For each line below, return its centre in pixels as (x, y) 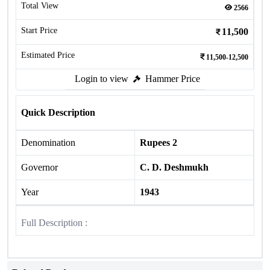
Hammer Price (173, 79)
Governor (39, 167)
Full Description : (54, 223)
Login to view (102, 79)
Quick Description (58, 112)
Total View (40, 6)
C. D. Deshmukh (174, 167)
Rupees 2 (159, 143)
